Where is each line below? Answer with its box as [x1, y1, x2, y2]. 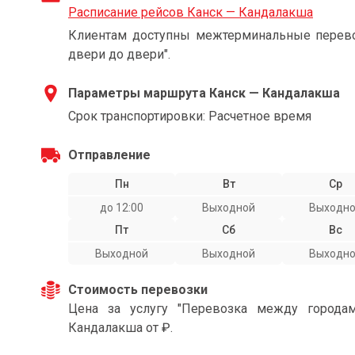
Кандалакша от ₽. [68, 320, 173, 335]
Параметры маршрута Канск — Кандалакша [68, 86, 340, 101]
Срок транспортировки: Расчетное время [68, 109, 311, 124]
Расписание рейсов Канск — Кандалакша [68, 5, 313, 20]
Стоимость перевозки [68, 282, 208, 297]
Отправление [68, 147, 151, 162]
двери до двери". [68, 47, 170, 62]
